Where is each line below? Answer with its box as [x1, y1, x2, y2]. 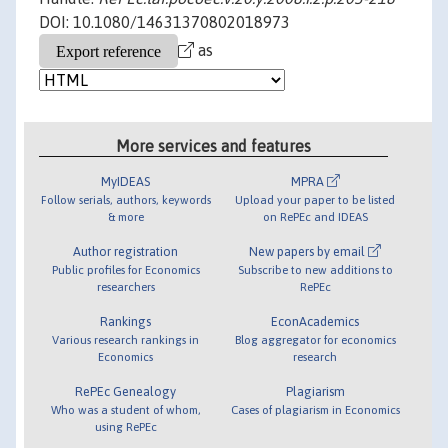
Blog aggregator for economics [234, 332, 396, 346]
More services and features [116, 136, 312, 155]
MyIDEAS [101, 173, 151, 189]
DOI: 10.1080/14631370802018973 [39, 13, 290, 32]
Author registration [73, 243, 179, 259]
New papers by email [249, 243, 369, 259]
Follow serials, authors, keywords [40, 192, 211, 206]
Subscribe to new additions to [237, 262, 393, 276]
